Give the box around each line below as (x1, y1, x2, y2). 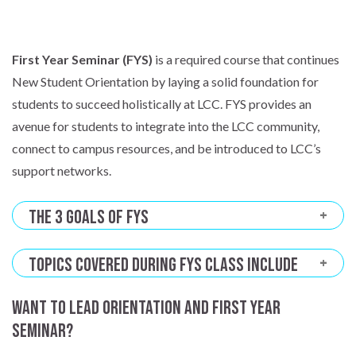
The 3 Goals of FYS (29, 206, 149, 230)
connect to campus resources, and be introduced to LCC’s (12, 141, 321, 157)
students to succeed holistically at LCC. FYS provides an (12, 96, 311, 112)
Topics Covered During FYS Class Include (29, 253, 298, 277)
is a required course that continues (153, 52, 339, 68)
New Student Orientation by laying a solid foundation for (12, 74, 319, 90)
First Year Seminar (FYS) (12, 52, 153, 68)
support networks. (12, 163, 111, 179)
